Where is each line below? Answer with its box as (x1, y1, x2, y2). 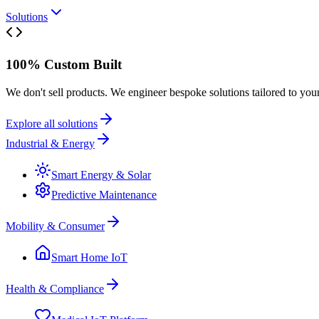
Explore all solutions (6, 117, 98, 130)
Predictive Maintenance (51, 188, 157, 201)
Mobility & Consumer (6, 219, 105, 232)
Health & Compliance (6, 282, 104, 295)
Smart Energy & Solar (51, 168, 151, 181)
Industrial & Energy (6, 137, 95, 150)
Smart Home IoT (51, 251, 127, 263)
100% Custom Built (6, 57, 122, 73)
